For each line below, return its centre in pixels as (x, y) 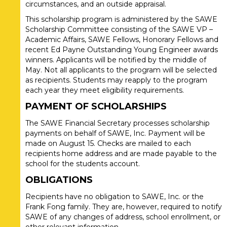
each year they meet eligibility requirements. (105, 90)
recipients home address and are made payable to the (121, 154)
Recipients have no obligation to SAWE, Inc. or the (115, 197)
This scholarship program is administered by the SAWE (121, 20)
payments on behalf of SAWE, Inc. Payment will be (115, 134)
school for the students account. (83, 164)
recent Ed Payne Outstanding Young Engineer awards (122, 50)
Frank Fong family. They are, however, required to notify (124, 207)
